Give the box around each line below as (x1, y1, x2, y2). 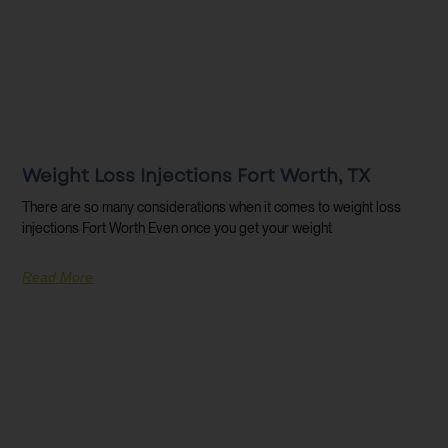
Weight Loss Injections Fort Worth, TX (22, 163, 372, 190)
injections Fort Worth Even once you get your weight (22, 220, 333, 237)
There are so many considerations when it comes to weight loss (22, 199, 402, 216)
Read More (22, 269, 94, 286)
